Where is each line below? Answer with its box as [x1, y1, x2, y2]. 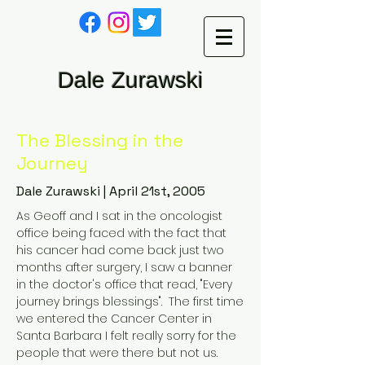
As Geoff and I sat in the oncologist [16, 208, 222, 224]
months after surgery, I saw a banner [16, 259, 232, 275]
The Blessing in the [16, 129, 183, 152]
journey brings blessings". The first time [16, 293, 244, 310]
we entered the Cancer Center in [16, 310, 212, 327]
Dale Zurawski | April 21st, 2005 [16, 182, 205, 200]
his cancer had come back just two [16, 242, 224, 258]
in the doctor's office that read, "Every [16, 276, 232, 292]
